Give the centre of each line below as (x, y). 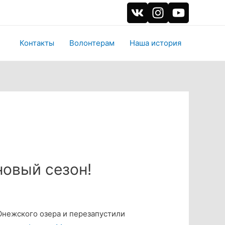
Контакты (37, 43)
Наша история (155, 43)
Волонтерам (92, 43)
